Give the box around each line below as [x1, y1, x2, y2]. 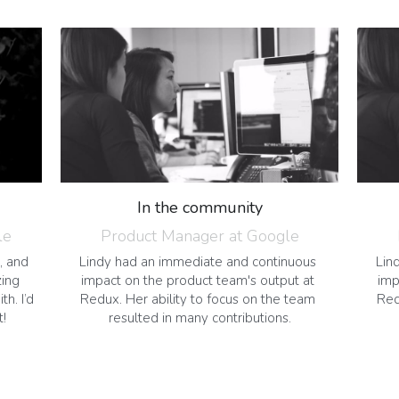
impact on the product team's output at [81, 271, 314, 289]
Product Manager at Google [100, 224, 299, 247]
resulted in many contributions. [108, 308, 291, 327]
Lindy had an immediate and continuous [79, 252, 316, 271]
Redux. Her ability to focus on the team [80, 289, 315, 308]
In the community [136, 196, 263, 218]
